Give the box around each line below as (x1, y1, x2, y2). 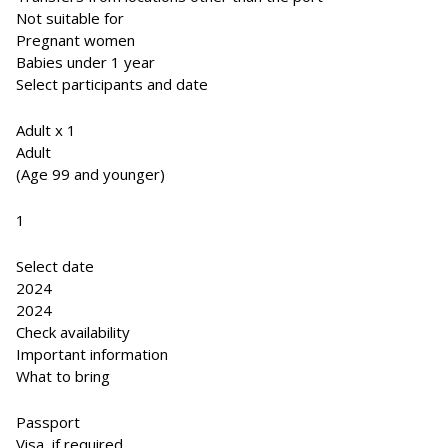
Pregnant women (16, 30, 135, 50)
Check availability (16, 322, 130, 342)
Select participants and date (16, 74, 208, 94)
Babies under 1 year (16, 52, 155, 72)
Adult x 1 (16, 120, 76, 140)
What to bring (16, 366, 110, 386)
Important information (16, 344, 168, 364)
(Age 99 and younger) (16, 164, 165, 184)
